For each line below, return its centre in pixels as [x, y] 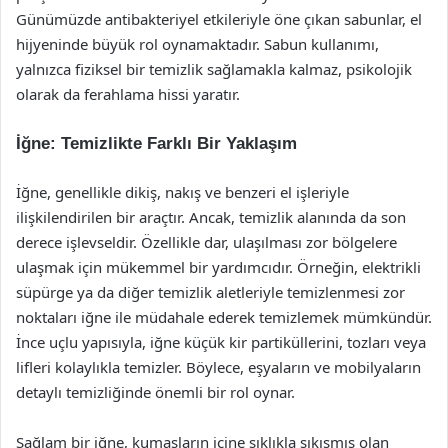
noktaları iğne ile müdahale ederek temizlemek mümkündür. [224, 317]
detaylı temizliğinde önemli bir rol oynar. [155, 392]
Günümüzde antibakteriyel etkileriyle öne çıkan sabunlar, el [219, 19]
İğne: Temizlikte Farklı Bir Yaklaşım [156, 143]
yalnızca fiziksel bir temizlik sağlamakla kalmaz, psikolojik [214, 69]
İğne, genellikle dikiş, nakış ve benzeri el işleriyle [182, 192]
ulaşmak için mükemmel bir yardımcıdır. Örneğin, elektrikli [218, 267]
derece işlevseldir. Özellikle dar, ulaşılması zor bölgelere [206, 242]
